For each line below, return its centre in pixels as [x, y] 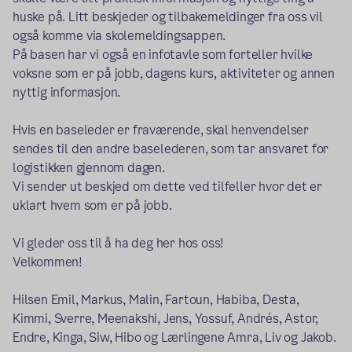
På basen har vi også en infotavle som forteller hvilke [163, 54]
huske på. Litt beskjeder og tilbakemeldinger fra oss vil [168, 16]
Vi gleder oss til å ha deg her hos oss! [119, 243]
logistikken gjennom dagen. [89, 167]
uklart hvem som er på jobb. [92, 205]
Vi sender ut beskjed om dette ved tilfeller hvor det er [167, 186]
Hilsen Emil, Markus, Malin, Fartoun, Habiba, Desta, [156, 299]
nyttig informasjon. [67, 92]
